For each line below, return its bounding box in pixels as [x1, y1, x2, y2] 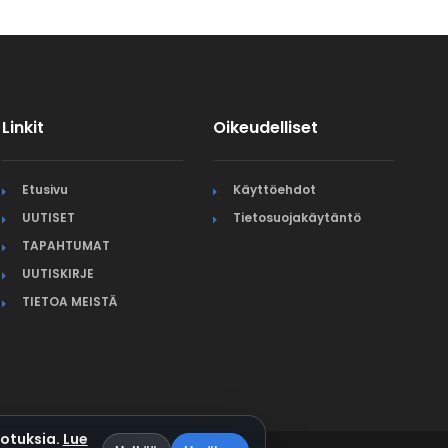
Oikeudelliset [213, 115, 319, 139]
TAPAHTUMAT [22, 236, 111, 254]
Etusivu [22, 180, 69, 198]
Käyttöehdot [233, 180, 317, 198]
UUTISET [22, 208, 76, 226]
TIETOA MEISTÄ [22, 292, 118, 310]
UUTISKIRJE [22, 264, 95, 282]
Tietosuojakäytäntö [233, 208, 362, 226]
